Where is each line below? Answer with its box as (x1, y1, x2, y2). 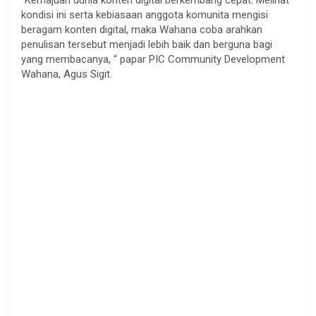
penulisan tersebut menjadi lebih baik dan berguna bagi (21, 38, 272, 51)
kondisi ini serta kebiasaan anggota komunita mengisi (21, 8, 268, 22)
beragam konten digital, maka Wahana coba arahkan (21, 23, 262, 37)
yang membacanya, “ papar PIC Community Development (21, 53, 285, 66)
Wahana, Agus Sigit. (21, 68, 112, 81)
